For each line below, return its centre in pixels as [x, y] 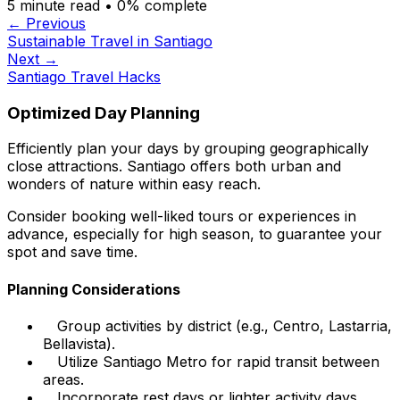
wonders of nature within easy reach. [134, 184]
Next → [33, 58]
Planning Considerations [94, 289]
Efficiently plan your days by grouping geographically [188, 149]
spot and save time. [72, 252]
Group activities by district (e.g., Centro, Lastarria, [225, 325]
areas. [63, 379]
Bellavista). [79, 343]
